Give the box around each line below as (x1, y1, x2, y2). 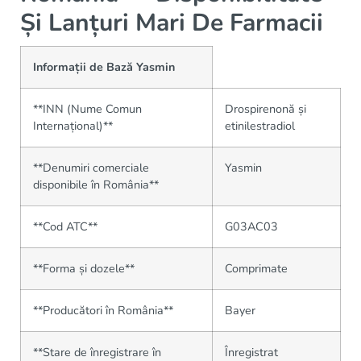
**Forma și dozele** (33, 259, 135, 276)
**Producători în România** (33, 301, 173, 318)
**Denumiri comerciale (33, 159, 149, 176)
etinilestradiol (225, 117, 295, 134)
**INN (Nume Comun (33, 100, 142, 117)
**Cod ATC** (33, 218, 98, 234)
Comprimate (225, 259, 288, 276)
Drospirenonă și (225, 100, 306, 117)
